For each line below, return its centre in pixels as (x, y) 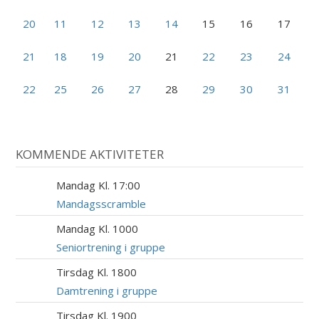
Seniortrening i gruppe (111, 247)
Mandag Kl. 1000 (98, 229)
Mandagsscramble (101, 204)
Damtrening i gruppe (107, 291)
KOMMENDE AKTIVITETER (90, 154)
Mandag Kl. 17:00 (99, 185)
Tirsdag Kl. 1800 (97, 272)
